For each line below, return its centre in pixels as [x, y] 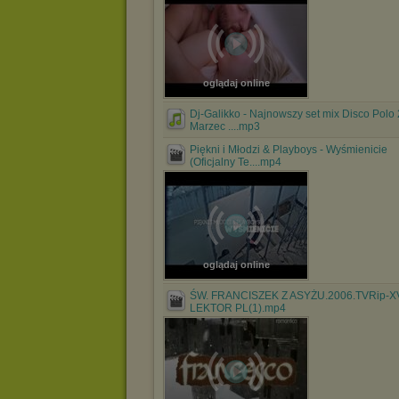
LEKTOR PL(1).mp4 [238, 308]
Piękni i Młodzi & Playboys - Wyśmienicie [289, 150]
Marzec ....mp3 [225, 126]
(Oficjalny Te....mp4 [236, 162]
